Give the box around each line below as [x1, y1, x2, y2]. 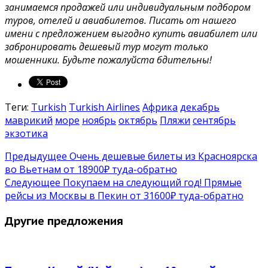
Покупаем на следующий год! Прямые [60, 176, 242, 190]
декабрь [180, 100, 220, 114]
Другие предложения [5, 213, 123, 228]
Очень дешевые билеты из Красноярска [67, 150, 257, 163]
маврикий [5, 114, 53, 127]
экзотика [5, 127, 48, 141]
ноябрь [82, 114, 116, 127]
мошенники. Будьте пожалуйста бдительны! [5, 53, 212, 67]
